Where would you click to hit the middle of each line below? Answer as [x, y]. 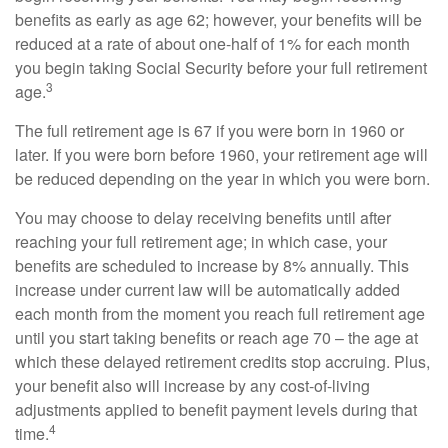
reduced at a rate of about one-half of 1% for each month [212, 43]
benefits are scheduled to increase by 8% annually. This [212, 265]
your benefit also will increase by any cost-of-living [192, 385]
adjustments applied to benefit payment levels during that [216, 409]
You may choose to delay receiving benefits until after [203, 217]
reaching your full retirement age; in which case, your [201, 241]
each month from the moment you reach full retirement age [220, 313]
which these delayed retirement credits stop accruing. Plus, [222, 361]
